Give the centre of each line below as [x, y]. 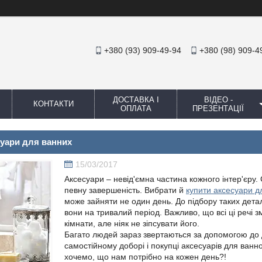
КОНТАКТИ [53, 104]
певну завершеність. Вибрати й [125, 190]
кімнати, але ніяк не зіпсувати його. [132, 223]
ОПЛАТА [136, 108]
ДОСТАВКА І [136, 100]
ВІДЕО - [218, 100]
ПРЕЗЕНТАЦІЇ [218, 108]
